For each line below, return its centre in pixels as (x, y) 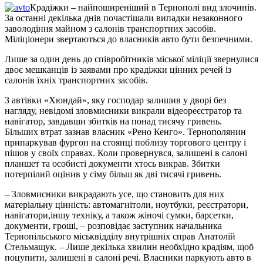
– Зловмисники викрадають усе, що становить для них (114, 194)
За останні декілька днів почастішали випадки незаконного (124, 18)
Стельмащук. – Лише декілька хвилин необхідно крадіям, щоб (129, 247)
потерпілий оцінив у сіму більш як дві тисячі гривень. (113, 174)
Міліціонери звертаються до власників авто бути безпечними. (129, 39)
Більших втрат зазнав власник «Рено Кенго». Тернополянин (125, 131)
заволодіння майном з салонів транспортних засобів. (110, 28)
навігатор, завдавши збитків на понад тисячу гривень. (113, 121)
